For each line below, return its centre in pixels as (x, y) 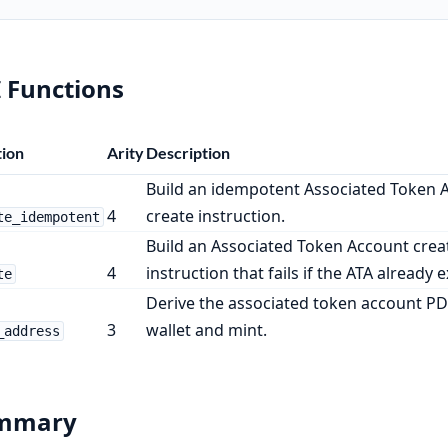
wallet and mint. (206, 329)
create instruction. (215, 215)
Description (187, 152)
